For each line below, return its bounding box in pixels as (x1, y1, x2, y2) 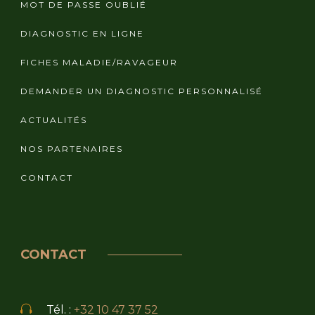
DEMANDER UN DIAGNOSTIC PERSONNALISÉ (20, 86, 263, 97)
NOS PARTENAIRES (20, 143, 123, 155)
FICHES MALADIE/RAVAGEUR (20, 57, 178, 68)
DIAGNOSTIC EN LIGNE (20, 28, 144, 39)
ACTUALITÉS (20, 115, 87, 126)
